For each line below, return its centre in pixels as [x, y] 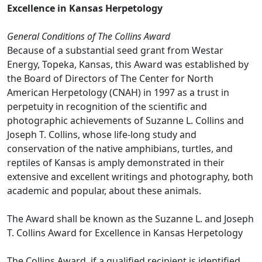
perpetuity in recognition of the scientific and [107, 106]
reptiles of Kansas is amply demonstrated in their [116, 163]
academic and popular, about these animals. [104, 191]
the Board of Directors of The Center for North [110, 78]
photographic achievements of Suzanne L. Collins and [125, 120]
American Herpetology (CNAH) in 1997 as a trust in [118, 92]
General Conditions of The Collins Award [89, 36]
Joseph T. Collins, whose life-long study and [102, 135]
